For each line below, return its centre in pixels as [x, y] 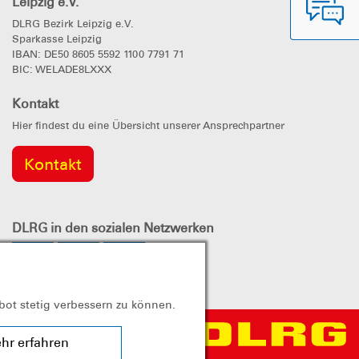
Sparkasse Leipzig [57, 39]
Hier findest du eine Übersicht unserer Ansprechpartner [148, 126]
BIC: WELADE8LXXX [62, 70]
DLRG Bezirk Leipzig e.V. [73, 24]
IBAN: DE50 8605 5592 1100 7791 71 [98, 54]
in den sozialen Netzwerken [131, 228]
